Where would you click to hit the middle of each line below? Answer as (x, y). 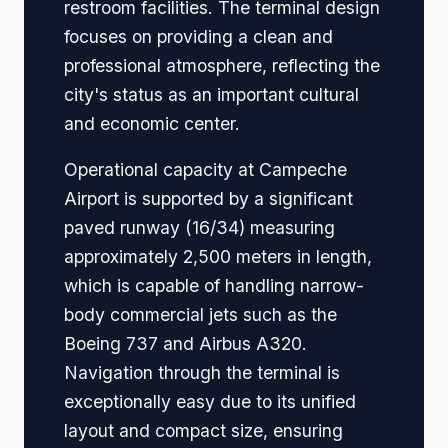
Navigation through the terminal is (202, 373)
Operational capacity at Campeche (205, 170)
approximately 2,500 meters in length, (218, 257)
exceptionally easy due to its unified (210, 402)
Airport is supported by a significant (208, 199)
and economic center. (152, 123)
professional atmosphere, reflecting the (222, 65)
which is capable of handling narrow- (214, 286)
